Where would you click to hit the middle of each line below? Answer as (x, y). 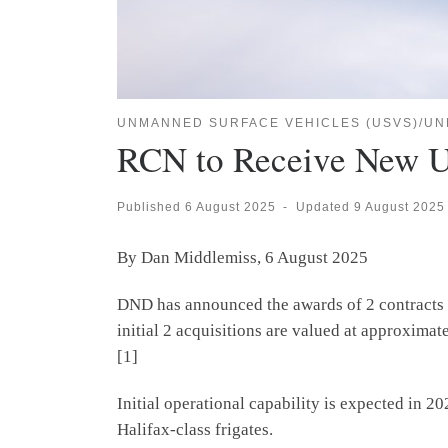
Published (151, 206)
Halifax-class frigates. (195, 430)
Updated (324, 206)
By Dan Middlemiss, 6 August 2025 (242, 258)
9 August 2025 (399, 206)
